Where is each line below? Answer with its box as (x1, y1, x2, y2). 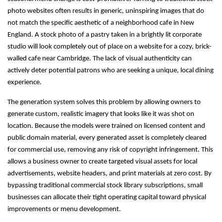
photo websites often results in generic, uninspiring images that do (7, 7, 204, 15)
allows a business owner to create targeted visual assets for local (7, 158, 197, 166)
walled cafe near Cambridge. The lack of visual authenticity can (7, 55, 192, 63)
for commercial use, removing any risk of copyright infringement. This (7, 146, 213, 154)
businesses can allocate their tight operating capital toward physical (7, 194, 206, 202)
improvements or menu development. (7, 206, 121, 214)
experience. (7, 79, 42, 87)
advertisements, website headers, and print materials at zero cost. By (7, 170, 212, 178)
